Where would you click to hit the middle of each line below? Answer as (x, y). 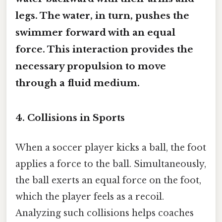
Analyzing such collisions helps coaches (105, 213)
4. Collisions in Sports (70, 118)
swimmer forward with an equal (95, 32)
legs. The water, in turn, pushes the (102, 15)
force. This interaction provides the (104, 49)
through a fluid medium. (78, 83)
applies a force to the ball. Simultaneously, (111, 164)
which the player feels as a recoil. (90, 196)
